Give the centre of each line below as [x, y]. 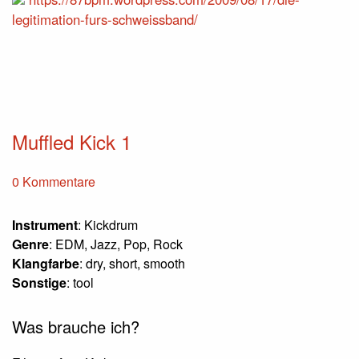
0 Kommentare [54, 182]
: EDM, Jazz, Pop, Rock [116, 244]
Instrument [45, 225]
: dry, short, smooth [132, 264]
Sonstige [39, 283]
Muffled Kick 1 [72, 142]
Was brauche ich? [76, 327]
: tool [80, 283]
